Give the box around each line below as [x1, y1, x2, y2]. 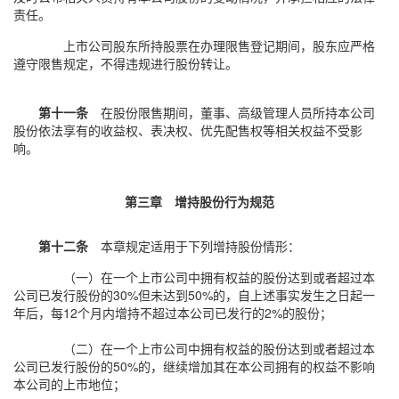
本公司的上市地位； [13, 375, 126, 393]
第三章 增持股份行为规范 [125, 192, 274, 210]
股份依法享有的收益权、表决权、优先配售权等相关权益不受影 [13, 121, 362, 139]
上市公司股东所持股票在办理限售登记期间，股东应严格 [63, 37, 375, 54]
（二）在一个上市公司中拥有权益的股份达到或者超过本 [63, 339, 375, 357]
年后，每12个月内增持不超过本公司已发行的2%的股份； [13, 304, 332, 322]
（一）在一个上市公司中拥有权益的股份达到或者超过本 [63, 268, 375, 286]
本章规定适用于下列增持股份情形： [88, 237, 300, 255]
